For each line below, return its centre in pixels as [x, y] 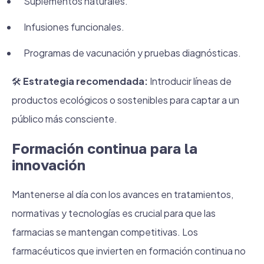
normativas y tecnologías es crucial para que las [114, 213]
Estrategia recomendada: [85, 81]
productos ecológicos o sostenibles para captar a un [126, 100]
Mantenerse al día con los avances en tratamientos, [123, 194]
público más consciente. [65, 119]
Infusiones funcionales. [74, 27]
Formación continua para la [105, 148]
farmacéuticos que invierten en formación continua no [129, 251]
